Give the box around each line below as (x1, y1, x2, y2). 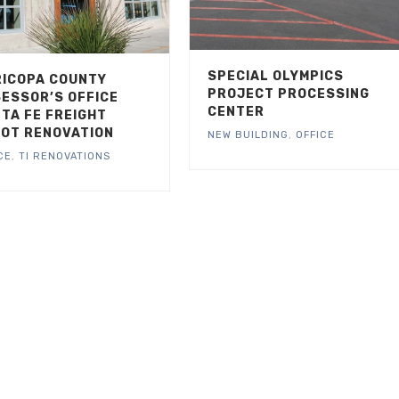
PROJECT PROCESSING (207, 86, 370, 102)
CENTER (207, 104, 265, 120)
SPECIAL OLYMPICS (207, 69, 344, 85)
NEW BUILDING (207, 129, 289, 142)
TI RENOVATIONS (18, 151, 110, 163)
